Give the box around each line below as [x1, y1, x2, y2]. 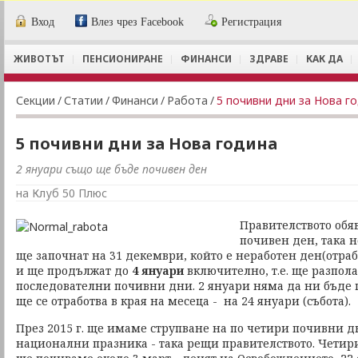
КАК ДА [306, 52, 343, 66]
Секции [16, 93, 55, 108]
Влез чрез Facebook [91, 16, 185, 28]
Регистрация [221, 16, 282, 28]
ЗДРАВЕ [249, 52, 288, 66]
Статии [64, 93, 103, 108]
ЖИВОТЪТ [14, 52, 65, 66]
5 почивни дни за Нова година [16, 133, 277, 154]
